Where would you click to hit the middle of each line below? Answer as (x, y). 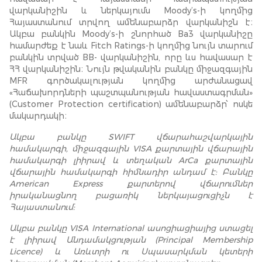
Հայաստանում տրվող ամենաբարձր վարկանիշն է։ (131, 22)
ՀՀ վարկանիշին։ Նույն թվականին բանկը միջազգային (131, 69)
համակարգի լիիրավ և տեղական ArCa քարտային (131, 160)
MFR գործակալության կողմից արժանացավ (131, 81)
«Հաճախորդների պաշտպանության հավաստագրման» (131, 92)
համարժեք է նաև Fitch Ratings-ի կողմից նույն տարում (131, 46)
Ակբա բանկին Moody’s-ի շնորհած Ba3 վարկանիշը (131, 34)
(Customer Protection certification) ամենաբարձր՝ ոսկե (131, 104)
